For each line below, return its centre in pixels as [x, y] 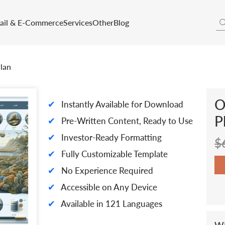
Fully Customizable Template [113, 154]
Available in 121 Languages [110, 204]
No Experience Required [106, 171]
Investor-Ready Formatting [110, 137]
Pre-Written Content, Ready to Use [126, 121]
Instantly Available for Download [121, 104]
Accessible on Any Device [108, 187]
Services [78, 22]
